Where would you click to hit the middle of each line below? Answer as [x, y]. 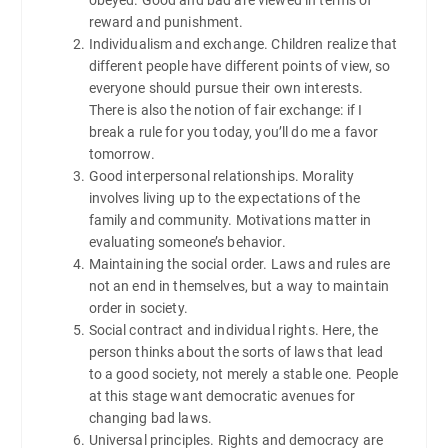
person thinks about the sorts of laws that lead [236, 351]
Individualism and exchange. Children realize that [243, 43]
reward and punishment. [166, 21]
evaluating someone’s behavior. [187, 241]
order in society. [138, 307]
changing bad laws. [150, 417]
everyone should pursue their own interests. [226, 87]
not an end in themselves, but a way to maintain [239, 285]
